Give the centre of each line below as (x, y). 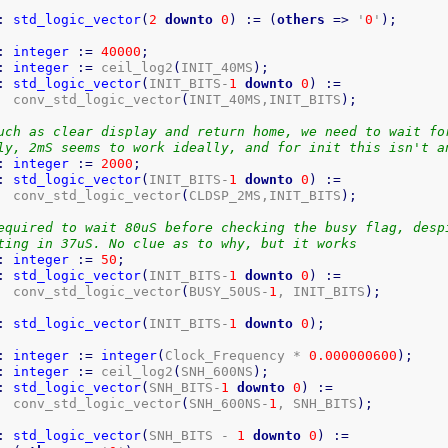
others (301, 19)
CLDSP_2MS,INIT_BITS (265, 195)
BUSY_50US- (229, 291)
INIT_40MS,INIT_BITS (265, 99)
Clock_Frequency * (237, 355)
